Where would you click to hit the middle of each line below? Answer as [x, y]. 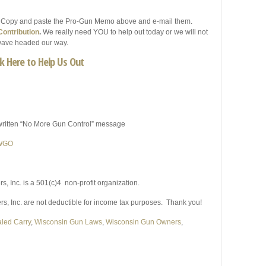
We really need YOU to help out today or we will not [124, 32]
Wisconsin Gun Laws [68, 222]
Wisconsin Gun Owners [143, 222]
